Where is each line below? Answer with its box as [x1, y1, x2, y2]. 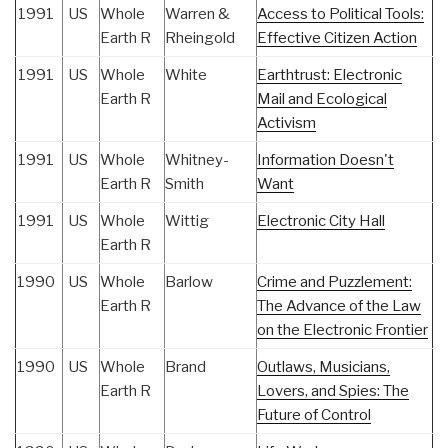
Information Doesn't [257, 150, 394, 169]
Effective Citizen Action [257, 28, 417, 47]
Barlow [165, 272, 213, 291]
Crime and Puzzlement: [257, 272, 412, 291]
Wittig [165, 211, 209, 230]
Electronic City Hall [257, 211, 385, 230]
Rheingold [165, 28, 235, 47]
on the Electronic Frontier [257, 320, 428, 339]
